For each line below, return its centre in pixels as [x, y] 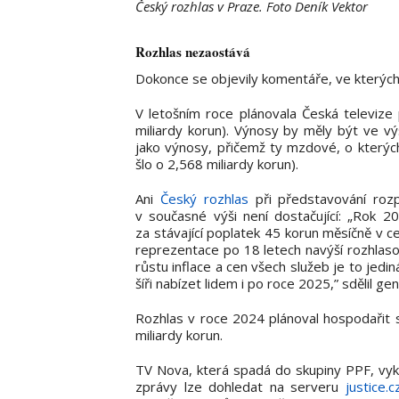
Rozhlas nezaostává [193, 51]
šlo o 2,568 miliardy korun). [217, 163]
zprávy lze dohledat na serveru [240, 386]
